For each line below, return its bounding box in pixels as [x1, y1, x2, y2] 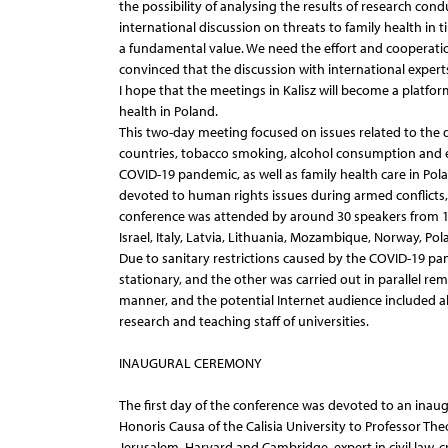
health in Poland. [118, 102, 218, 120]
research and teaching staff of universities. [118, 312, 369, 330]
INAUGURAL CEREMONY [118, 354, 262, 372]
